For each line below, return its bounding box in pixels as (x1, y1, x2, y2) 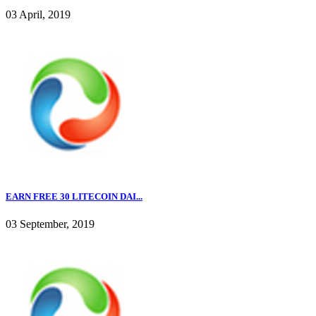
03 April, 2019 (6, 8, 71, 20)
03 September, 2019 (6, 218, 95, 231)
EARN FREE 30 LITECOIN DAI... (6, 190, 142, 202)
